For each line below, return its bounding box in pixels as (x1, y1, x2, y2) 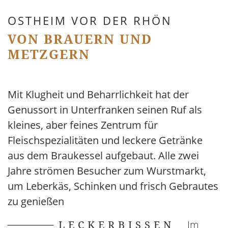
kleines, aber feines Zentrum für (8, 118, 158, 132)
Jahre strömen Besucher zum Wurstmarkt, (8, 164, 206, 178)
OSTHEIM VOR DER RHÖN (8, 13, 172, 28)
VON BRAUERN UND (8, 30, 152, 48)
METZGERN (8, 45, 90, 63)
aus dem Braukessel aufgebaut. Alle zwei (8, 149, 199, 163)
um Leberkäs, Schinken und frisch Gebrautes (8, 179, 218, 193)
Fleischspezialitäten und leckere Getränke (8, 133, 203, 148)
